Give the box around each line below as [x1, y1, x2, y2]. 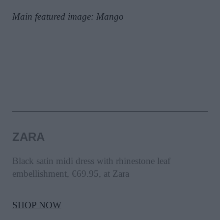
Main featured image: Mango [12, 11, 124, 22]
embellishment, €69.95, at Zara [12, 168, 129, 179]
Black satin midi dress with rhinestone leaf [12, 156, 170, 166]
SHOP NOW [12, 200, 61, 211]
